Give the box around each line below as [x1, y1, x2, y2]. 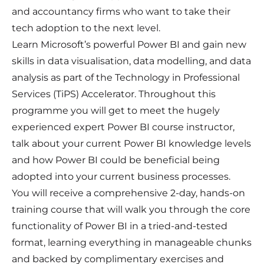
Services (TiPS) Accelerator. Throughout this [12, 88, 216, 100]
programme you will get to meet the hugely [12, 104, 220, 116]
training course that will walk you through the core [12, 203, 250, 215]
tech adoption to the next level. [12, 22, 160, 34]
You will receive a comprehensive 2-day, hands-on [12, 187, 245, 199]
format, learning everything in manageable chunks [12, 236, 252, 248]
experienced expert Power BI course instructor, [12, 121, 235, 133]
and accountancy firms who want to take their [12, 5, 230, 17]
